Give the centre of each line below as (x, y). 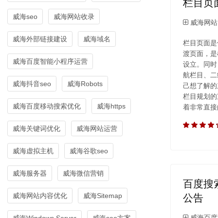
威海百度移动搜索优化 (47, 106)
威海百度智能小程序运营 (50, 61)
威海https (111, 106)
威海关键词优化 (36, 128)
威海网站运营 (97, 128)
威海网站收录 (74, 16)
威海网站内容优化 (40, 195)
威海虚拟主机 (33, 151)
